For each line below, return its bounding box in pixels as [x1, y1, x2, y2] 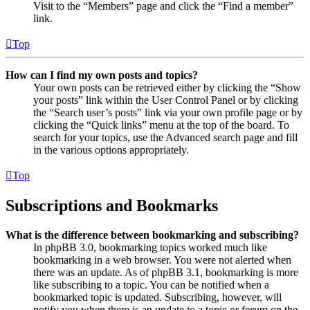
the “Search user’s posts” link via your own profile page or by [33, 107, 302, 119]
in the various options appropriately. [33, 144, 189, 156]
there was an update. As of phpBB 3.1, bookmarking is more [33, 266, 298, 279]
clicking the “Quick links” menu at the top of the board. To [33, 119, 289, 131]
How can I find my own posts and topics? [6, 69, 198, 82]
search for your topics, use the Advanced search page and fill [33, 131, 298, 144]
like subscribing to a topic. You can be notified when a [33, 279, 269, 291]
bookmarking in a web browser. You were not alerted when [33, 254, 291, 266]
